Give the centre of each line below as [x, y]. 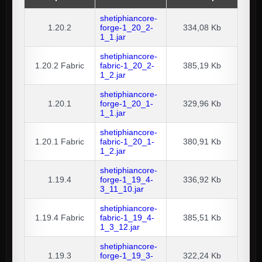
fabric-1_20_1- [127, 142]
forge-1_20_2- [127, 28]
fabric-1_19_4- [127, 218]
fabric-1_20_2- [127, 66]
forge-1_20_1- [127, 104]
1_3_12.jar [120, 227]
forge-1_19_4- [127, 180]
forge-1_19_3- [127, 256]
